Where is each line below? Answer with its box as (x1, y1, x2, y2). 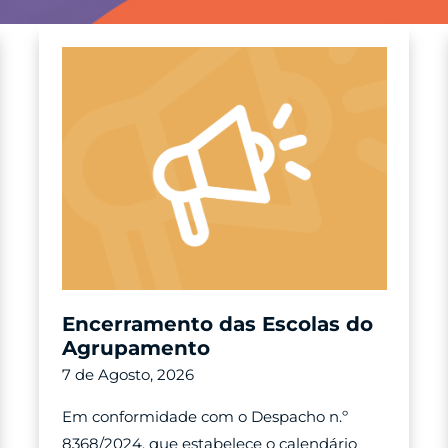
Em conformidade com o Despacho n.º (61, 407, 348, 427)
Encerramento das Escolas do (61, 312, 373, 337)
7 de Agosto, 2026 (61, 365, 194, 385)
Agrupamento (61, 336, 210, 361)
